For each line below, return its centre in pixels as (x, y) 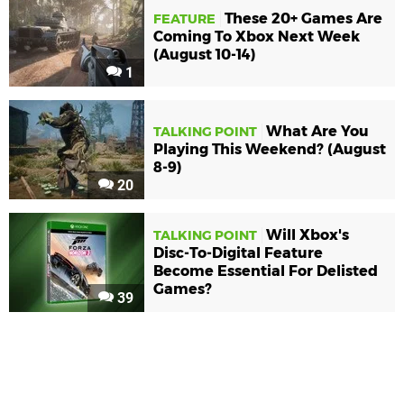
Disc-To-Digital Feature (238, 253)
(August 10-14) (205, 55)
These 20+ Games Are (303, 19)
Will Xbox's (308, 235)
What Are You (317, 132)
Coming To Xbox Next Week (257, 37)
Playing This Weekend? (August (270, 150)
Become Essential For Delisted (266, 271)
